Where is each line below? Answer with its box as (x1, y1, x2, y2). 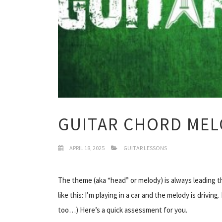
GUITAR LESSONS (123, 144, 167, 152)
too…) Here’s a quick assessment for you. (58, 205, 187, 215)
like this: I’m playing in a (58, 190, 131, 200)
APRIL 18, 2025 (68, 144, 105, 152)
